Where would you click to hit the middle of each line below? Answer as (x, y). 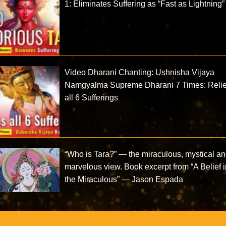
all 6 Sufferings (92, 98)
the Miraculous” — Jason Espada (124, 179)
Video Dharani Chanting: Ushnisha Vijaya (140, 73)
